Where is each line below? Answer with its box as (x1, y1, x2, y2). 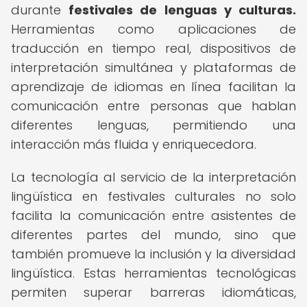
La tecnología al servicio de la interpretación (11, 169, 296, 186)
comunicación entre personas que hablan (11, 97, 296, 114)
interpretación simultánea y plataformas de (11, 59, 296, 76)
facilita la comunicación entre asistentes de (11, 207, 296, 224)
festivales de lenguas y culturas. (69, 1, 297, 19)
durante (11, 1, 69, 19)
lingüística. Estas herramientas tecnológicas (11, 265, 296, 282)
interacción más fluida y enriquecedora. (11, 136, 256, 153)
